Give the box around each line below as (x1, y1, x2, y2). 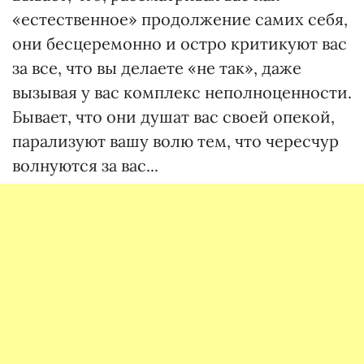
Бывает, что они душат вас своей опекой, (12, 106, 335, 127)
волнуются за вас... (12, 155, 158, 175)
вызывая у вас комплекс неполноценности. (12, 82, 352, 102)
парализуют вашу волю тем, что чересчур (12, 131, 339, 151)
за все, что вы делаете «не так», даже (12, 58, 301, 78)
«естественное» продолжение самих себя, (12, 9, 348, 29)
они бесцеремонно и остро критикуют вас (12, 33, 347, 54)
